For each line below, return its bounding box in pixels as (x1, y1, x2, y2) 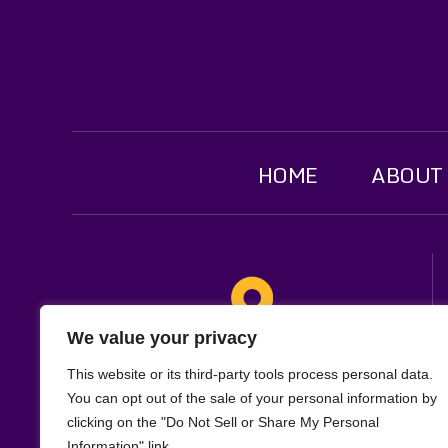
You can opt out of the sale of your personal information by (67, 390, 437, 406)
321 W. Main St (176, 388, 328, 423)
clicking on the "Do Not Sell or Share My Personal (67, 414, 379, 430)
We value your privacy (67, 328, 257, 348)
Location (186, 332, 318, 385)
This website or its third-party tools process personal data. (67, 366, 433, 382)
